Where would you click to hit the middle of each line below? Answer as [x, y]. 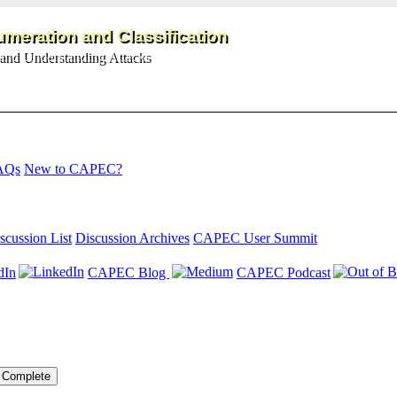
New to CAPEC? [73, 169]
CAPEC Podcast [284, 272]
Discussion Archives [132, 238]
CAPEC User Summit [255, 238]
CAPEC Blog [128, 272]
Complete [26, 376]
